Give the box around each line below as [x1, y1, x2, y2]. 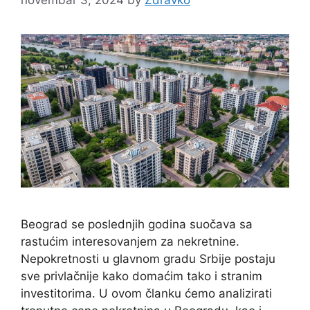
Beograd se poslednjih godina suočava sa [21, 217, 253, 231]
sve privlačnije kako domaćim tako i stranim [21, 268, 262, 283]
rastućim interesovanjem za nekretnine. [21, 234, 239, 248]
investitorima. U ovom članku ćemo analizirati [21, 286, 272, 300]
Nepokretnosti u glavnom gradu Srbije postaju [21, 251, 275, 266]
